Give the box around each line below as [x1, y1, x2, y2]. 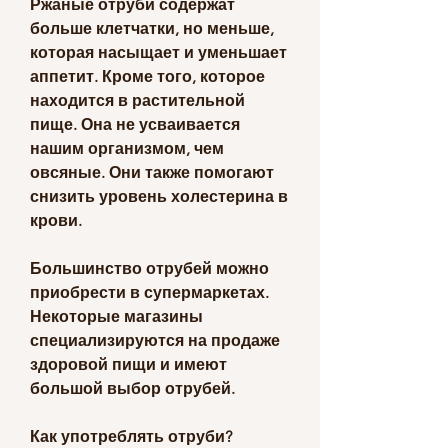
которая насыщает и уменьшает [30, 42, 287, 62]
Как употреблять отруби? [30, 426, 232, 446]
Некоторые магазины [30, 306, 203, 326]
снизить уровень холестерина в [30, 186, 288, 206]
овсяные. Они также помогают [30, 162, 274, 182]
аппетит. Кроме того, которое [30, 66, 265, 86]
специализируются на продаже [30, 330, 280, 350]
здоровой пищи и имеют [30, 354, 227, 374]
